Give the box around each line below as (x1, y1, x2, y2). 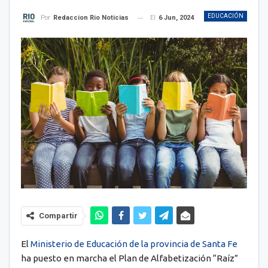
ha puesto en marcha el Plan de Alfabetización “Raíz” (21, 253, 238, 264)
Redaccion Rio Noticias (53, 14, 129, 22)
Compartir (39, 211, 78, 221)
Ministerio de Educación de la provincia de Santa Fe (31, 239, 237, 249)
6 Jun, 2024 (159, 14, 194, 22)
